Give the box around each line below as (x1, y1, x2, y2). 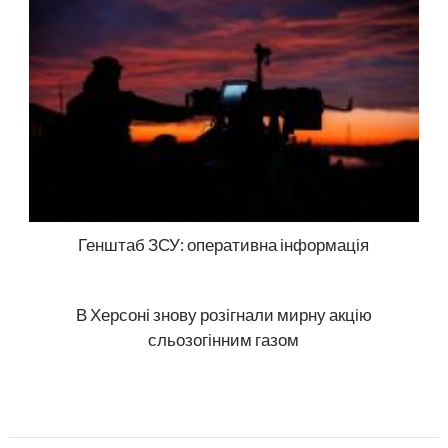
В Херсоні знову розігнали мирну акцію (75, 303, 372, 325)
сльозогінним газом (148, 328, 300, 350)
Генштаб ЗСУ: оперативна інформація (78, 233, 370, 255)
